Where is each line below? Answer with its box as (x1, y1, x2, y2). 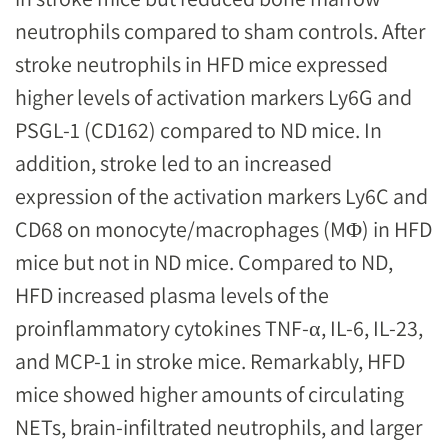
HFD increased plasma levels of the (15, 280, 329, 309)
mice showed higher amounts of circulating (15, 379, 404, 408)
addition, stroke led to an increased (15, 148, 332, 177)
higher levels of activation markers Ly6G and (15, 82, 412, 111)
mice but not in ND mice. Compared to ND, (15, 247, 393, 276)
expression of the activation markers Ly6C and (15, 181, 428, 210)
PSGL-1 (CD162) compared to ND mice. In (15, 115, 382, 144)
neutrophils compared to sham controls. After (15, 16, 425, 45)
